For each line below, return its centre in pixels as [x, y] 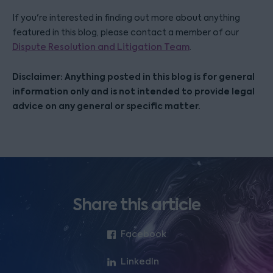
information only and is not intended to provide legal [133, 91]
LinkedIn [140, 262]
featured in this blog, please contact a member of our [126, 32]
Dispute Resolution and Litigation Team [101, 47]
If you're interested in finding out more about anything [126, 18]
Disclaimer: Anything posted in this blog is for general [133, 77]
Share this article [136, 205]
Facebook [143, 234]
